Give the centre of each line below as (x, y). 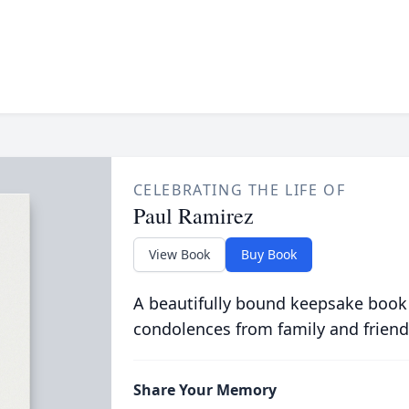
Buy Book (268, 254)
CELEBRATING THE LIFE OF (239, 190)
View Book (179, 254)
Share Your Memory (204, 390)
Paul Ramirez (193, 215)
